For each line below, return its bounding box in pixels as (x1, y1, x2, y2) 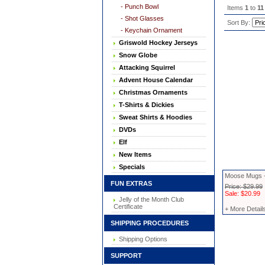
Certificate (114, 203, 143, 210)
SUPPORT (105, 252, 142, 259)
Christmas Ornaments (115, 89, 188, 96)
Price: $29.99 (225, 183, 263, 190)
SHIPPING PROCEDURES (105, 219, 189, 227)
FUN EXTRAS (105, 180, 152, 187)
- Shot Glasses (121, 15, 164, 22)
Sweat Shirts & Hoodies (115, 114, 192, 121)
